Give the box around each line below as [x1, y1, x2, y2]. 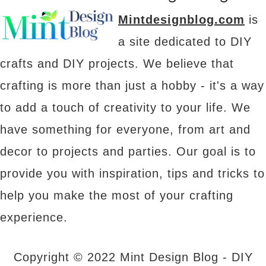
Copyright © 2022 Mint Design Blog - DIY [13, 251, 253, 264]
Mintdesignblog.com [118, 13, 245, 27]
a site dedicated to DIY [118, 35, 252, 49]
